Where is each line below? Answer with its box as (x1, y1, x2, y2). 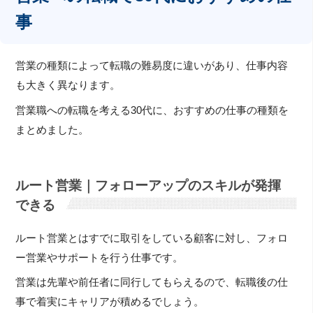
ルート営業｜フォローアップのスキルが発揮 (15, 178, 282, 194)
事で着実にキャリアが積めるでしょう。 (15, 296, 205, 308)
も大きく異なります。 (15, 80, 121, 92)
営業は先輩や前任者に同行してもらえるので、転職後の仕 (15, 277, 289, 289)
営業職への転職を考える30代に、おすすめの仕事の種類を (15, 104, 289, 116)
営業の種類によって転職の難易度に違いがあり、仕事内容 (15, 60, 289, 72)
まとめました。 (15, 124, 89, 136)
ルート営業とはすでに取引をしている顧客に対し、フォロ (15, 232, 289, 244)
